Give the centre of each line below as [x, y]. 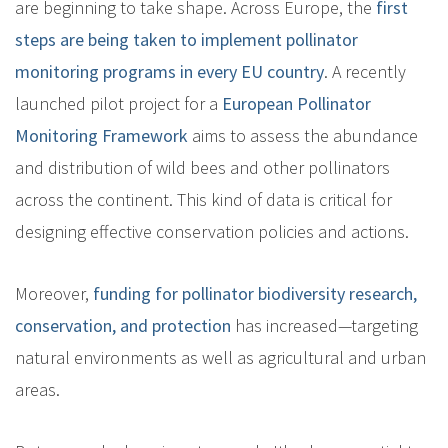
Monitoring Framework [101, 135]
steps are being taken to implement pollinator [186, 39]
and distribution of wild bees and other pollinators [202, 167]
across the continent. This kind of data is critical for [203, 199]
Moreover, [54, 293]
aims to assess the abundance [303, 135]
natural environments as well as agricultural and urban [220, 357]
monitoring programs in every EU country [169, 71]
